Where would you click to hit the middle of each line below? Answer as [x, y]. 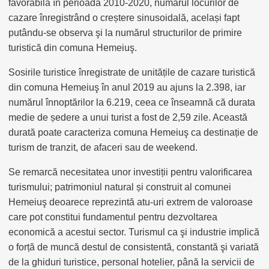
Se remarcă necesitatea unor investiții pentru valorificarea [130, 172]
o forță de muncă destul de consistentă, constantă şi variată [134, 247]
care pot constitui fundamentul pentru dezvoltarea [113, 217]
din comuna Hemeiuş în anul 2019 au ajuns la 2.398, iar [127, 87]
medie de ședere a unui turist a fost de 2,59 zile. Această [128, 117]
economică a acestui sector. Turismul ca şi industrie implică [134, 232]
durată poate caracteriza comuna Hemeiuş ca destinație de [133, 132]
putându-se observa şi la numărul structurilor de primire [125, 33]
